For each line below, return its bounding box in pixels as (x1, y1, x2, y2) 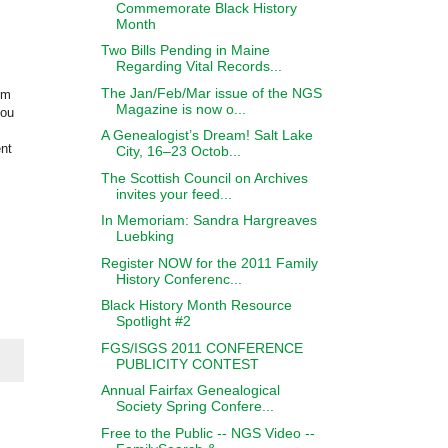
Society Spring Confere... (115, 398, 274, 414)
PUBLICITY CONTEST (115, 355, 259, 372)
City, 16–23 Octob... (115, 143, 241, 159)
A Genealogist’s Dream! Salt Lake (100, 127, 313, 143)
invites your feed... (115, 185, 232, 202)
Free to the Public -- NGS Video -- (100, 424, 315, 441)
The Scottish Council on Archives (100, 169, 308, 186)
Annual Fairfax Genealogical (100, 382, 280, 398)
